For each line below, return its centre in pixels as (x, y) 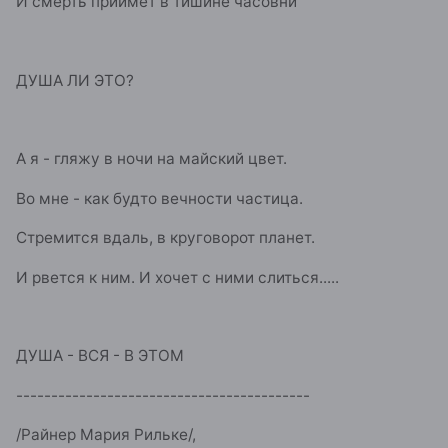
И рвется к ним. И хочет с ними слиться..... (177, 277)
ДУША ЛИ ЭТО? (75, 80)
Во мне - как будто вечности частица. (159, 198)
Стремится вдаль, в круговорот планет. (165, 238)
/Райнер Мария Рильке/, (106, 435)
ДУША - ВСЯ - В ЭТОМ (100, 356)
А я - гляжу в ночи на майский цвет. (151, 159)
